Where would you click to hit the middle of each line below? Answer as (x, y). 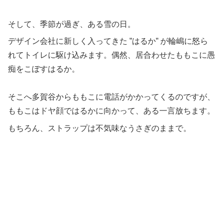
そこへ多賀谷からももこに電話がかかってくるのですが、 (111, 97)
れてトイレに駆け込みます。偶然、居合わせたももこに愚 (111, 55)
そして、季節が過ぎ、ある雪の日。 (72, 24)
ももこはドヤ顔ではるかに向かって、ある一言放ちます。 (111, 111)
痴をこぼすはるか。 (44, 69)
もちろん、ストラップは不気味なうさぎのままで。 (100, 128)
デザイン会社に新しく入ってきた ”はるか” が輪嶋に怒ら (108, 41)
